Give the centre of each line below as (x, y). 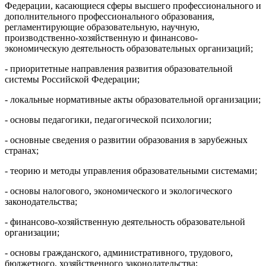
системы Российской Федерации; (72, 80)
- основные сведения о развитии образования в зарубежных (126, 140)
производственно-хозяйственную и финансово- (101, 38)
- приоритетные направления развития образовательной (119, 69)
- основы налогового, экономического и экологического (118, 191)
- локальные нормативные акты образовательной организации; (133, 100)
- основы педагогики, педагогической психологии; (108, 120)
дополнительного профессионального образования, (110, 17)
